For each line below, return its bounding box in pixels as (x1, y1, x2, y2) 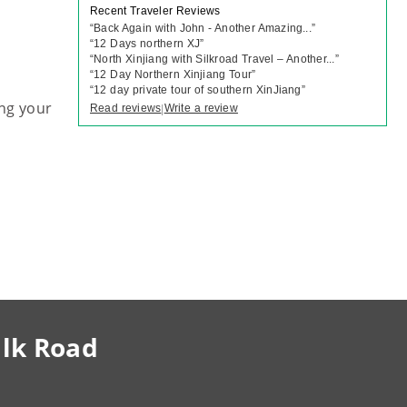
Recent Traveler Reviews (90, 5, 221, 17)
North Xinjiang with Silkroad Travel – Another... (94, 53, 335, 65)
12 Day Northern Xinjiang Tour (94, 68, 253, 81)
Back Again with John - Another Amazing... (94, 22, 312, 35)
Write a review (164, 102, 238, 114)
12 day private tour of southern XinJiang (94, 84, 302, 96)
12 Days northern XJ (94, 37, 201, 50)
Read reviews (90, 102, 162, 114)
